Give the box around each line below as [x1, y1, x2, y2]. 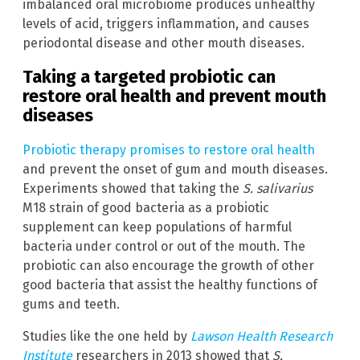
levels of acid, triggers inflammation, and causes [22, 16, 309, 32]
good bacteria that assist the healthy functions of [22, 276, 317, 292]
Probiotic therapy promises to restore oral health [22, 141, 315, 157]
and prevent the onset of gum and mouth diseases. [22, 161, 328, 177]
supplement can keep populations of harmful [22, 219, 292, 235]
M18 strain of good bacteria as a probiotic [22, 199, 269, 215]
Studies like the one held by [22, 328, 190, 344]
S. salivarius [243, 180, 313, 196]
